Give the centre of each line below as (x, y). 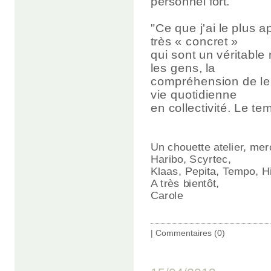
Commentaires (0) (190, 233)
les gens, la (183, 68)
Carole (167, 195)
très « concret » (195, 41)
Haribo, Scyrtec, (191, 159)
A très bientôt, (185, 183)
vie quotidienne (194, 94)
